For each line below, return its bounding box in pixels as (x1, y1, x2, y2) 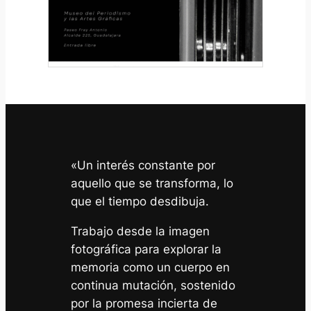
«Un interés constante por (71, 158, 216, 172)
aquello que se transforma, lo (71, 176, 234, 190)
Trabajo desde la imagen (71, 224, 210, 238)
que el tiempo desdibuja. (71, 194, 210, 208)
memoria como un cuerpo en (71, 260, 230, 274)
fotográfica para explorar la (71, 242, 222, 256)
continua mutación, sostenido (71, 278, 236, 292)
